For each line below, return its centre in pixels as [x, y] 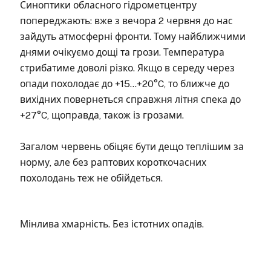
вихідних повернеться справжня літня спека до [130, 99]
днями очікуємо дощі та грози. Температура [122, 52]
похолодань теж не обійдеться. [91, 178]
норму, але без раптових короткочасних [113, 162]
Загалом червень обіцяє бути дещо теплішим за [132, 146]
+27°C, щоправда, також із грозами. [102, 115]
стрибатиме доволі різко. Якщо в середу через [127, 68]
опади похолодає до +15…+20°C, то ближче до [125, 83]
